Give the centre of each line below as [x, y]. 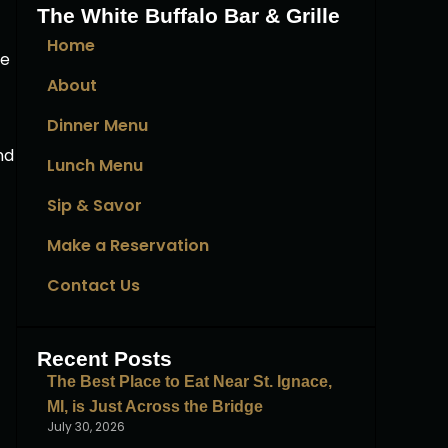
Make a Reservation [128, 245]
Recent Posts [104, 358]
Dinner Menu [97, 125]
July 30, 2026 [86, 426]
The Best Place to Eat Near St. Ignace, [189, 381]
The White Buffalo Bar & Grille [188, 15]
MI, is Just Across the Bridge [155, 406]
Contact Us [93, 285]
